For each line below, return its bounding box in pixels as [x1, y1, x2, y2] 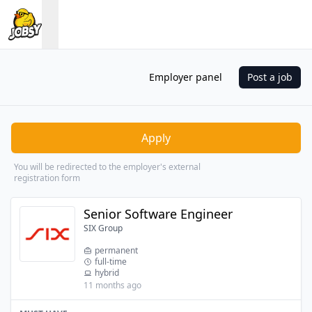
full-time [95, 256, 127, 268]
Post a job [247, 70, 292, 84]
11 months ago [84, 279, 141, 292]
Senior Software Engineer [84, 205, 233, 223]
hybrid [95, 267, 119, 279]
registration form [14, 172, 80, 185]
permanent [95, 244, 138, 257]
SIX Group [84, 222, 123, 235]
